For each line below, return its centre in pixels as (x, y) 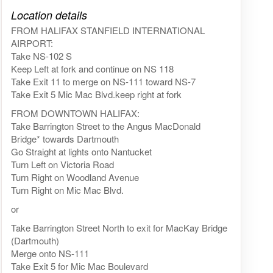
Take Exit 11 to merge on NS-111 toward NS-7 (103, 82)
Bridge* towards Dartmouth (65, 139)
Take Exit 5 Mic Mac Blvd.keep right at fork (96, 94)
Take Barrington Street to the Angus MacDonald (105, 126)
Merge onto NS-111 (50, 253)
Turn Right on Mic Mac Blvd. (67, 190)
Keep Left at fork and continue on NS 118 (92, 69)
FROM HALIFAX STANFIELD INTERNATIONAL (108, 30)
